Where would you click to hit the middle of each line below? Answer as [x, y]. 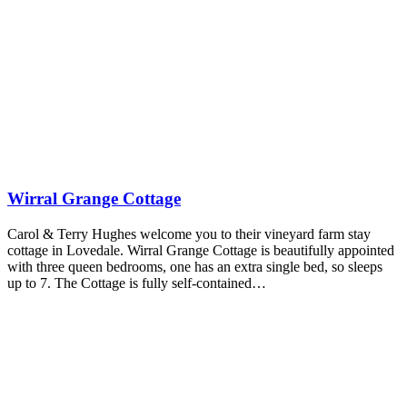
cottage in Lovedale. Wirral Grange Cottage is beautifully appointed [201, 250]
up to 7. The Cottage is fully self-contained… [137, 283]
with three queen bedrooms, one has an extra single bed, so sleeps [195, 266]
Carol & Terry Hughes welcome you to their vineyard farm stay [189, 233]
